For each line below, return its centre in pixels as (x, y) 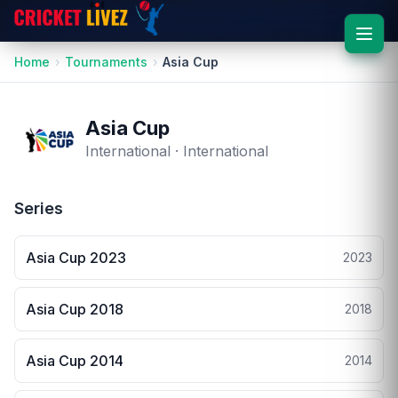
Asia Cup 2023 (76, 257)
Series (39, 208)
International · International (177, 151)
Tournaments (106, 61)
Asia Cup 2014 (75, 360)
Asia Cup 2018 (75, 309)
